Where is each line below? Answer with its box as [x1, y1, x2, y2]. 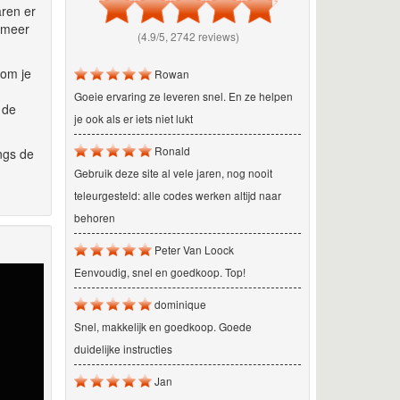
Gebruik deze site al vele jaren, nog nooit [73, 164, 272, 180]
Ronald [151, 142, 190, 158]
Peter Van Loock [151, 241, 234, 257]
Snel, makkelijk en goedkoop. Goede [73, 318, 252, 334]
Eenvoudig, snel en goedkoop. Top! [73, 263, 246, 279]
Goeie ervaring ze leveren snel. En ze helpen [73, 87, 293, 104]
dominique [151, 296, 206, 312]
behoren [73, 209, 115, 225]
